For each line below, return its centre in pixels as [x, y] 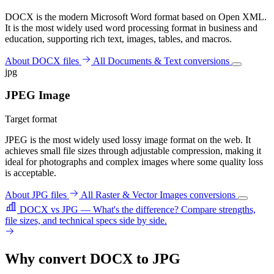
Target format [31, 119]
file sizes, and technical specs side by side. [86, 221]
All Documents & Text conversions [162, 61]
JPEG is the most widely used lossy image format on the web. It [128, 140]
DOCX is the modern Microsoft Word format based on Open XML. [136, 17]
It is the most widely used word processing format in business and [131, 28]
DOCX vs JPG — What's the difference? [100, 210]
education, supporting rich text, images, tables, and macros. [118, 39]
